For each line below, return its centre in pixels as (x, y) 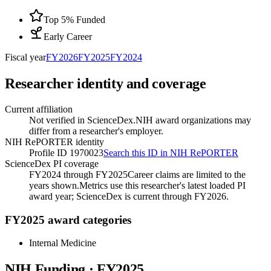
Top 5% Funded (74, 20)
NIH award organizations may (193, 120)
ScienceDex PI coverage (52, 163)
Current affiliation (39, 109)
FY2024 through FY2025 (78, 174)
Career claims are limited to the (187, 174)
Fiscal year (25, 57)
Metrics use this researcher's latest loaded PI (162, 185)
